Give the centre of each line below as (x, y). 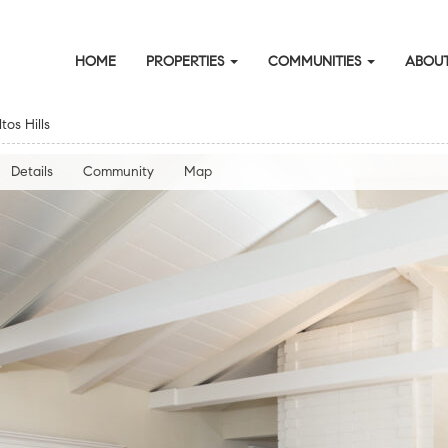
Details (32, 171)
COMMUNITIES (316, 61)
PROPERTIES (187, 61)
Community (118, 171)
